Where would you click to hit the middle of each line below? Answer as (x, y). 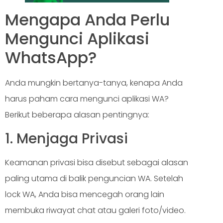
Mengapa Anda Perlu (87, 20)
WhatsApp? (51, 58)
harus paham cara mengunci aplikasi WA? (87, 99)
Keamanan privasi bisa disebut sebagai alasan (97, 162)
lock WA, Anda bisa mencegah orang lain (85, 194)
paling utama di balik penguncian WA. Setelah (94, 178)
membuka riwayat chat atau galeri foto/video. (96, 210)
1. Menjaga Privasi (66, 138)
